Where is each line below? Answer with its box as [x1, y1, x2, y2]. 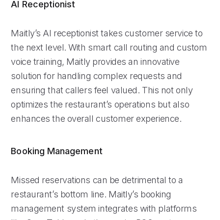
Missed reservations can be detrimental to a [11, 174, 183, 185]
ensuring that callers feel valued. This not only [11, 84, 193, 95]
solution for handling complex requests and [11, 70, 182, 81]
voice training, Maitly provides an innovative [11, 56, 180, 67]
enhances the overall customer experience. [11, 113, 182, 124]
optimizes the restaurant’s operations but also [11, 99, 190, 110]
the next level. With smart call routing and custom [11, 42, 207, 53]
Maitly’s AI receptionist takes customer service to [11, 27, 203, 38]
